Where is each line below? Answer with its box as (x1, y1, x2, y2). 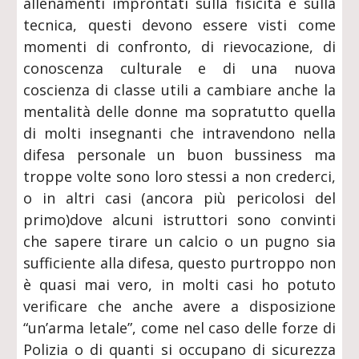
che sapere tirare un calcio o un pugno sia (23, 232, 336, 251)
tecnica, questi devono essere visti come (23, 15, 336, 34)
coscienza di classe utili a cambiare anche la (23, 80, 336, 99)
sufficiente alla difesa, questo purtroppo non (23, 253, 336, 272)
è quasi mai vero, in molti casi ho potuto (23, 275, 336, 294)
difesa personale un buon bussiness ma (23, 145, 336, 164)
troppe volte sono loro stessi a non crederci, (23, 167, 336, 186)
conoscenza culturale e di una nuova (23, 58, 336, 78)
